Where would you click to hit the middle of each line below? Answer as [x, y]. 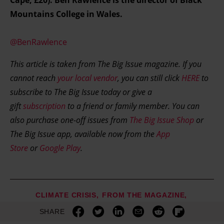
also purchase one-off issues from [70, 120]
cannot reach [34, 78]
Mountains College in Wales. [66, 14]
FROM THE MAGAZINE [143, 195]
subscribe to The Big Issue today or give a [81, 92]
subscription [44, 106]
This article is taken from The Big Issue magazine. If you [106, 64]
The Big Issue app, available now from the [83, 134]
